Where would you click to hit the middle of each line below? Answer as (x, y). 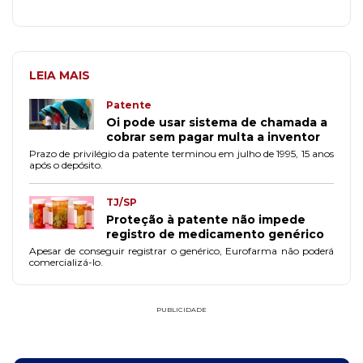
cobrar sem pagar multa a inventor (213, 137)
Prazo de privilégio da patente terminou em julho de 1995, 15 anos (181, 154)
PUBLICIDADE (181, 310)
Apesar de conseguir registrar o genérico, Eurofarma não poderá (181, 251)
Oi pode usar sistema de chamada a (217, 123)
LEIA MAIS (60, 76)
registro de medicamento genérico (215, 235)
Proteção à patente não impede (206, 220)
